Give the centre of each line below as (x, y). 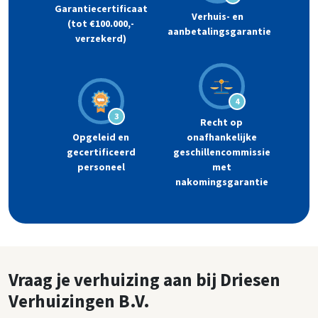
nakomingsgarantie (221, 182)
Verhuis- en (217, 16)
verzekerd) (101, 39)
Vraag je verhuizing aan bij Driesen (144, 280)
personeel (101, 167)
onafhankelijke (221, 137)
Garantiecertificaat (101, 9)
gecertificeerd (101, 152)
